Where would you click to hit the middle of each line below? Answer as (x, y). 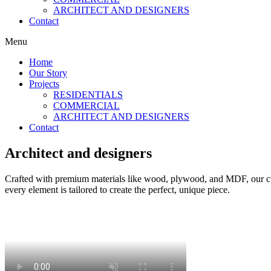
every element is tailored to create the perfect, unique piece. (117, 190)
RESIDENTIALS (88, 95)
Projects (44, 84)
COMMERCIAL (87, 106)
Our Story (48, 73)
